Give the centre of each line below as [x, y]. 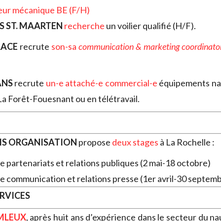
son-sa [65, 47]
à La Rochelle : [186, 142]
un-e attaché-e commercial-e [101, 83]
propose [94, 142]
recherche [84, 26]
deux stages [135, 142]
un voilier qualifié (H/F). [150, 26]
